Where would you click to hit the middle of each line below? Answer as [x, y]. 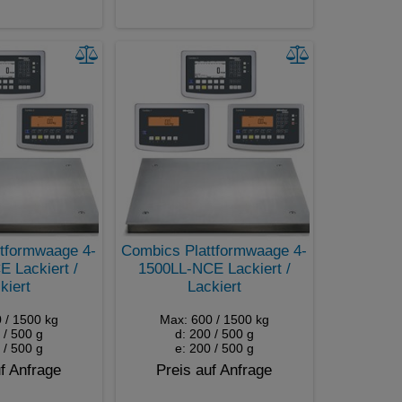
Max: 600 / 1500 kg [214, 319]
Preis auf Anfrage [214, 370]
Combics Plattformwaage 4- [214, 250]
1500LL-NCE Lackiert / [214, 268]
